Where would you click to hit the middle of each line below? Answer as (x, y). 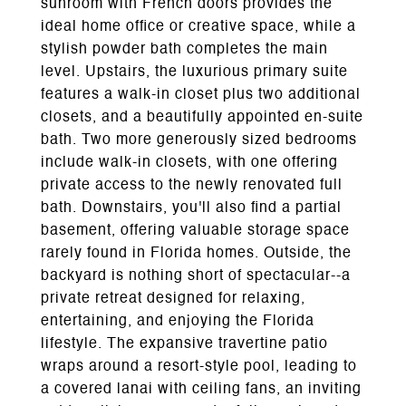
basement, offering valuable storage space (195, 231)
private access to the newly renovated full (192, 186)
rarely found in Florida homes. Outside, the (196, 254)
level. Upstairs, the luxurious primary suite (194, 72)
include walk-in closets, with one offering (189, 163)
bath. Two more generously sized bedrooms (199, 140)
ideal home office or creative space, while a (198, 27)
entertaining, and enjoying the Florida (178, 322)
